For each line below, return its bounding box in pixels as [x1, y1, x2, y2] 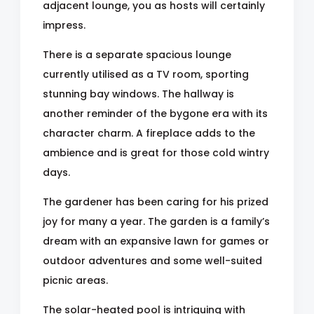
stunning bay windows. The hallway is [43, 87, 234, 101]
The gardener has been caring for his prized [43, 195, 268, 209]
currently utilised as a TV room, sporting [43, 67, 249, 81]
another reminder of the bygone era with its [43, 107, 268, 121]
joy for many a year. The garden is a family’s [43, 214, 270, 228]
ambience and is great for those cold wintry [43, 146, 269, 160]
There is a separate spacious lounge [43, 48, 231, 62]
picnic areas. [43, 273, 108, 287]
